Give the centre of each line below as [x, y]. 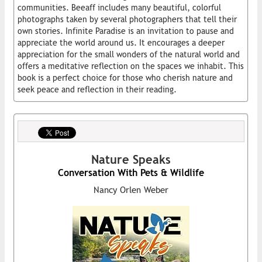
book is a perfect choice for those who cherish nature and [125, 77]
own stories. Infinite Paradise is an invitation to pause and [126, 31]
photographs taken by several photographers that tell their [127, 19]
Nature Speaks [131, 159]
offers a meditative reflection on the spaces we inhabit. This [131, 66]
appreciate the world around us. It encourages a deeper [121, 42]
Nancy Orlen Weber [131, 189]
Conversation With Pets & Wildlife [131, 173]
